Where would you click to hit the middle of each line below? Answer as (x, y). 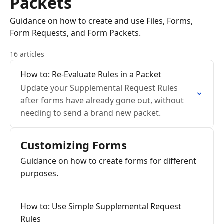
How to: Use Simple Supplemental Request (101, 206)
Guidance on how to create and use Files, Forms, (101, 21)
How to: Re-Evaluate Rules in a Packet (91, 74)
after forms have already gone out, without (102, 100)
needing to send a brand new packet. (91, 113)
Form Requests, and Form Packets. (75, 33)
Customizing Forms (74, 145)
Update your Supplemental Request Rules (99, 88)
